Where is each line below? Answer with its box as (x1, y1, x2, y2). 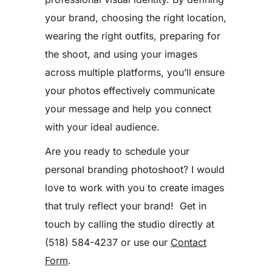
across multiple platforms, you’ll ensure (45, 66, 225, 78)
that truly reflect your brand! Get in (45, 200, 206, 212)
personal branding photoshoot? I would (45, 163, 225, 175)
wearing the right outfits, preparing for (45, 30, 220, 42)
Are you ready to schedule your (45, 145, 189, 157)
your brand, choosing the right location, (45, 12, 226, 24)
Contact (171, 236, 206, 248)
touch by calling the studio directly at (45, 218, 214, 230)
